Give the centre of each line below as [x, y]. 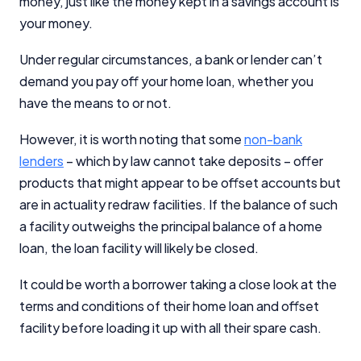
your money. [57, 23]
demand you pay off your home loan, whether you [166, 81]
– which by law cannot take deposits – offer [193, 160]
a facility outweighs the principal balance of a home [171, 226]
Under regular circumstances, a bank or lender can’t [171, 59]
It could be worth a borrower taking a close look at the [178, 284]
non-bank [273, 139]
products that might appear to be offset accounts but [180, 182]
